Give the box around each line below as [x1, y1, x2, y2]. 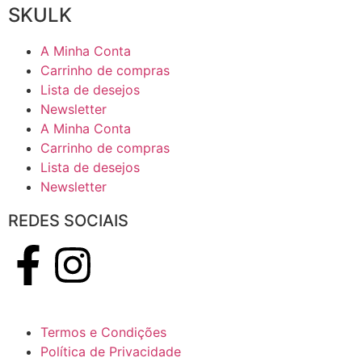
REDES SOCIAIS [8, 210, 128, 230]
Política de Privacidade [40, 343, 181, 360]
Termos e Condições [40, 323, 166, 340]
